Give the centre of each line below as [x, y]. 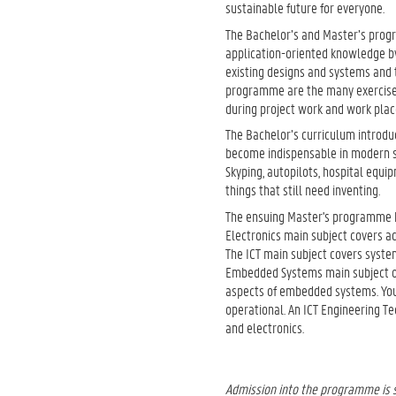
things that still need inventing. [303, 190]
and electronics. [265, 327]
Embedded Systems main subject [308, 271]
